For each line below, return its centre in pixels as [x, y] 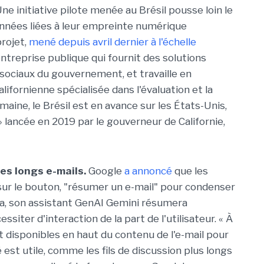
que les [190, 171]
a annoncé [148, 171]
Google [105, 171]
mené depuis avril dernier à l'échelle [113, 42]
